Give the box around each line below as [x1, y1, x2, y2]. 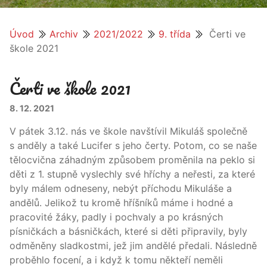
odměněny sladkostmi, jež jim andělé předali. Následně [10, 239, 257, 252]
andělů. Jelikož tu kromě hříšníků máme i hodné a [10, 196, 233, 209]
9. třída [159, 27, 191, 40]
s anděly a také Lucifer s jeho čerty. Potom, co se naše [10, 139, 257, 151]
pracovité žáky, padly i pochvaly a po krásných [10, 210, 223, 223]
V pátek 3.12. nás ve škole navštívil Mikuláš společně [10, 125, 247, 137]
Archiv [49, 27, 78, 40]
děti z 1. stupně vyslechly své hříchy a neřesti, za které [10, 167, 255, 180]
